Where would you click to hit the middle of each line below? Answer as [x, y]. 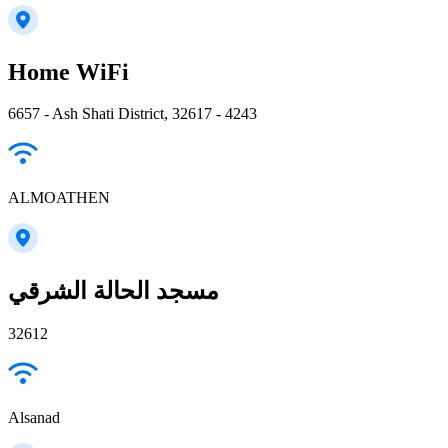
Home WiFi [68, 71]
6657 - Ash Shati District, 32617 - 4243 [132, 114]
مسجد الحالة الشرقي [113, 291]
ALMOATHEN [59, 198]
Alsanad [34, 418]
